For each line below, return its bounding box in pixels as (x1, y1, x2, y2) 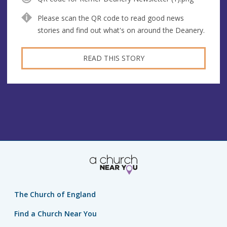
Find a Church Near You (14, 209, 97, 219)
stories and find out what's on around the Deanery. (37, 25, 205, 35)
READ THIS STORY (83, 53, 144, 63)
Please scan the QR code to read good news (37, 13, 184, 23)
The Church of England (14, 190, 96, 200)
